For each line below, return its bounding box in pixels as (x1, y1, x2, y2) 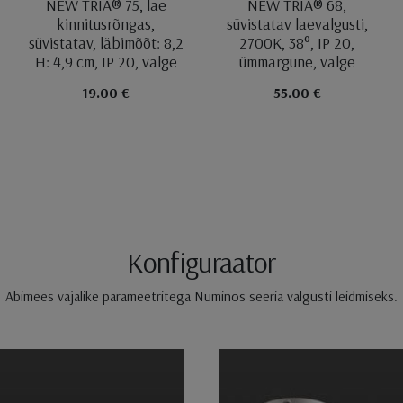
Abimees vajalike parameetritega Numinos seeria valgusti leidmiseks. (5, 286, 398, 305)
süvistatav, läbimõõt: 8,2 (28, 31, 184, 53)
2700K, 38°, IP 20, (239, 31, 355, 53)
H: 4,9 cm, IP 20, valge (34, 50, 177, 72)
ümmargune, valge (238, 50, 355, 72)
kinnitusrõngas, (57, 13, 156, 34)
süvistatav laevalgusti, (226, 13, 368, 34)
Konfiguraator (127, 243, 276, 280)
